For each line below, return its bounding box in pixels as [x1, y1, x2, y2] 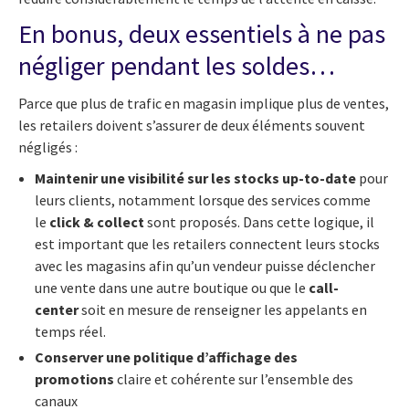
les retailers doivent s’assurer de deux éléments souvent [18, 116, 365, 135]
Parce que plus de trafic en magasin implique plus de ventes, [18, 94, 389, 113]
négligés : [18, 138, 78, 157]
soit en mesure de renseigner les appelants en [79, 300, 367, 320]
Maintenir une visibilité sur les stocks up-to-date [35, 169, 356, 188]
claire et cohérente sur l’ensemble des [114, 370, 353, 389]
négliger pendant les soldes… [18, 48, 335, 82]
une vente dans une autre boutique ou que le [35, 278, 309, 298]
